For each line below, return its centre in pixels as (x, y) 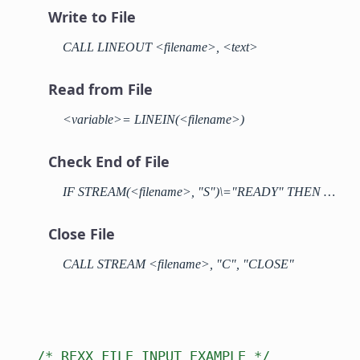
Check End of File (109, 162)
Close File (82, 234)
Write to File (92, 17)
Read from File (100, 89)
